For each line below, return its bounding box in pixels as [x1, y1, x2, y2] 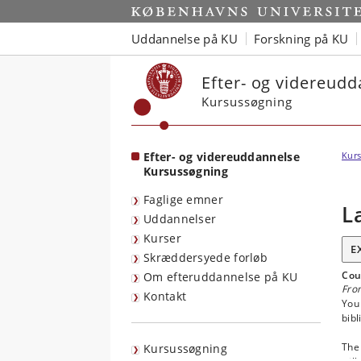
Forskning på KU [253, 30, 349, 47]
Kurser [143, 230, 181, 246]
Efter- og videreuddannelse [143, 149, 300, 164]
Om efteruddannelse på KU [143, 269, 298, 284]
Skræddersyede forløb [143, 250, 268, 265]
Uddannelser [143, 211, 217, 226]
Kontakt [143, 288, 187, 304]
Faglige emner [143, 192, 223, 207]
